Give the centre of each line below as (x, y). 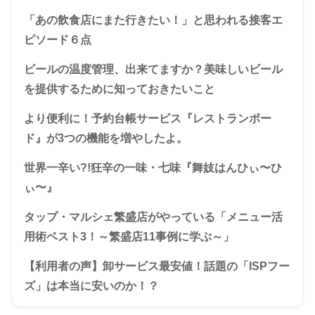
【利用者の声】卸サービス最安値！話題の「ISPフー (157, 266)
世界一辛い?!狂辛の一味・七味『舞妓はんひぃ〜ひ (153, 167)
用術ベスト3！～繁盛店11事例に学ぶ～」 (129, 236)
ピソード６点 (58, 39)
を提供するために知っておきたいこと (120, 89)
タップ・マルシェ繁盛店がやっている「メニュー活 (153, 217)
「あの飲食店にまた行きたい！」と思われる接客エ (153, 20)
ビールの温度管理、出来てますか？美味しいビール (153, 69)
